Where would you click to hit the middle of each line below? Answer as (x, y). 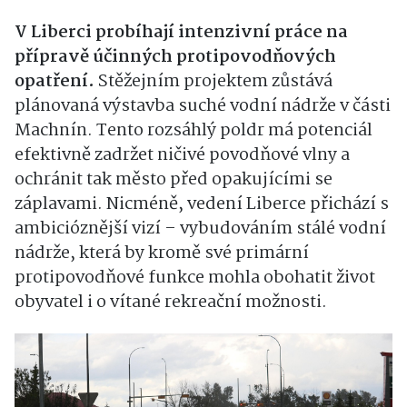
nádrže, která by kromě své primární (162, 254)
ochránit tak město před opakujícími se (174, 180)
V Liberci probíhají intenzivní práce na (181, 33)
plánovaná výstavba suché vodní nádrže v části (203, 107)
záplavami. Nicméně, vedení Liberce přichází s (202, 205)
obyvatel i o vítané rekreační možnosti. (171, 303)
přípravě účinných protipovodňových (175, 58)
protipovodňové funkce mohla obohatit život (195, 278)
